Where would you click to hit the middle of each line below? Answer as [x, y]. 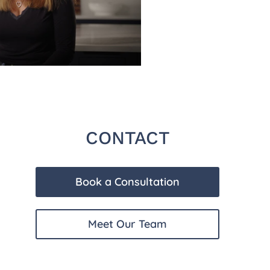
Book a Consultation [127, 181]
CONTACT [127, 137]
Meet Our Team [127, 224]
